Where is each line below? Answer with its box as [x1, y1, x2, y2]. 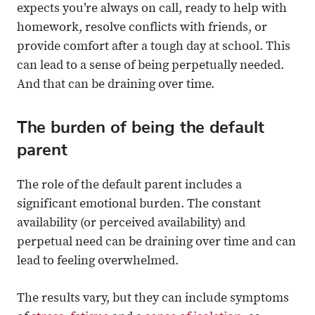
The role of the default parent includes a [17, 179, 242, 193]
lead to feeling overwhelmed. [17, 255, 179, 269]
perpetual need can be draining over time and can [17, 236, 296, 250]
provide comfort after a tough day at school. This [17, 41, 290, 54]
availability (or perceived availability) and [17, 217, 245, 231]
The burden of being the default [17, 116, 264, 139]
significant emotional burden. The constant [17, 198, 261, 212]
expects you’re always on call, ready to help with [17, 3, 287, 16]
